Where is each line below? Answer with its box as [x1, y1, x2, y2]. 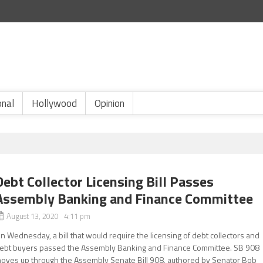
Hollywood [32, 96, 77, 111]
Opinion [95, 96, 124, 111]
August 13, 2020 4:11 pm [6, 210, 91, 222]
